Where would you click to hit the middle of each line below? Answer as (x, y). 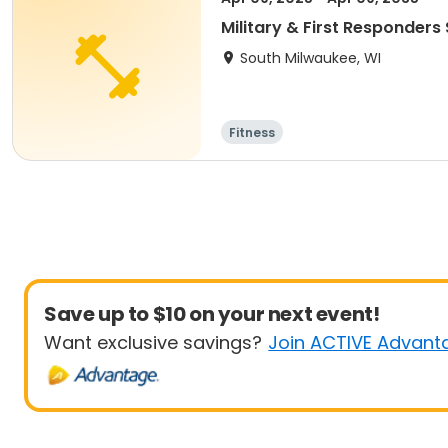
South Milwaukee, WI (310, 58)
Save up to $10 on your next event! (212, 314)
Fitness (252, 132)
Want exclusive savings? (153, 342)
